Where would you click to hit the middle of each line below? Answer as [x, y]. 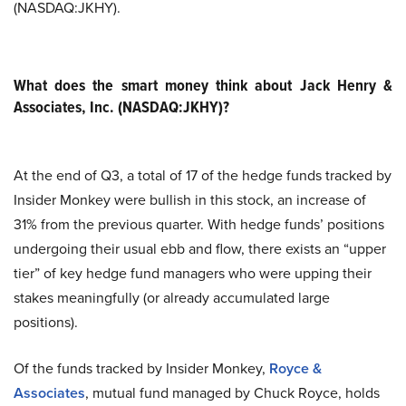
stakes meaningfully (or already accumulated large [172, 298]
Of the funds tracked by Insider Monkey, [141, 368]
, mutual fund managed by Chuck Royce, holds [232, 393]
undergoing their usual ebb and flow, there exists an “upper [200, 249]
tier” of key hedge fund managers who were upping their [193, 273]
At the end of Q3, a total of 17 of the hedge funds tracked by [203, 175]
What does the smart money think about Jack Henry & [203, 85]
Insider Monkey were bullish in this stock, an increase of [190, 200]
